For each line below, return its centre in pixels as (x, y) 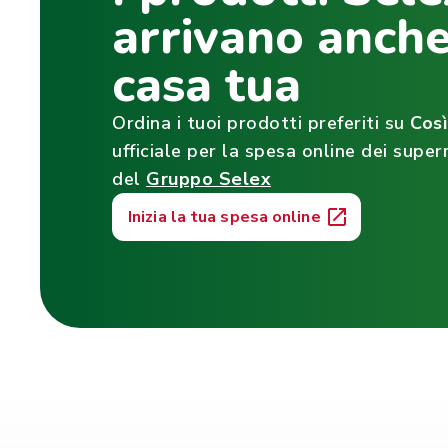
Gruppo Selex (208, 178)
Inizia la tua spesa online (224, 216)
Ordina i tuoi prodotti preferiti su (261, 122)
